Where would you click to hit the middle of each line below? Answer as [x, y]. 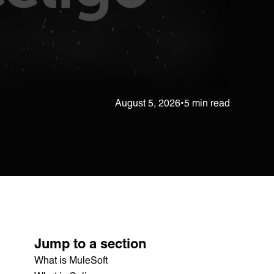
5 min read [207, 102]
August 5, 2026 [148, 102]
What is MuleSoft [71, 259]
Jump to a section [90, 243]
